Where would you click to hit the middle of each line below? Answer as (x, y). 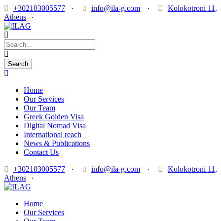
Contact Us (41, 152)
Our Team (39, 108)
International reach (53, 134)
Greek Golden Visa (54, 117)
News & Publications (57, 143)
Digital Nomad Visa (55, 126)
